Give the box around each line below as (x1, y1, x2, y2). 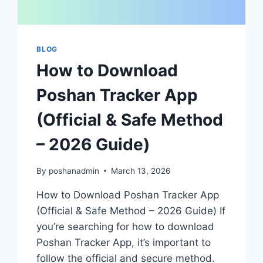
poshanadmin (48, 166, 99, 176)
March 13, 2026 (110, 166, 170, 176)
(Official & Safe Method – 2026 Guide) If (36, 204, 226, 217)
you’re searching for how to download (36, 220, 215, 232)
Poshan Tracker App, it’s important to (36, 236, 211, 248)
